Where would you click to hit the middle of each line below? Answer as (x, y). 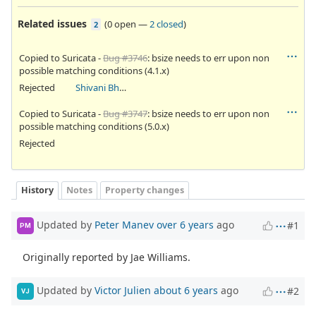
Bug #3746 (125, 57)
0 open (122, 24)
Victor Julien (123, 290)
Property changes (145, 190)
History (37, 190)
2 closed (166, 24)
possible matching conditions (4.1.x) (94, 70)
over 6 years (185, 224)
